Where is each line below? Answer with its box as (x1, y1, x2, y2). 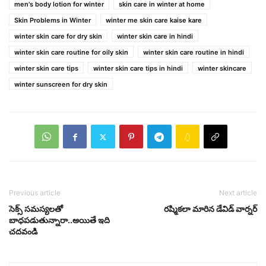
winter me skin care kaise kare (106, 16, 202, 25)
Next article (219, 188, 257, 198)
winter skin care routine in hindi (143, 48, 244, 57)
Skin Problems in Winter (14, 16, 91, 25)
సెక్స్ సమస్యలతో (9, 204, 63, 214)
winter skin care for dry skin (14, 32, 102, 41)
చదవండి (9, 226, 37, 237)
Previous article (9, 188, 61, 198)
